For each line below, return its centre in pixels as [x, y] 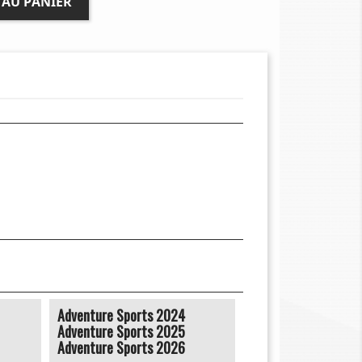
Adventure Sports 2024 [121, 315]
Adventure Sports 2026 [121, 347]
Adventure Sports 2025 [121, 331]
